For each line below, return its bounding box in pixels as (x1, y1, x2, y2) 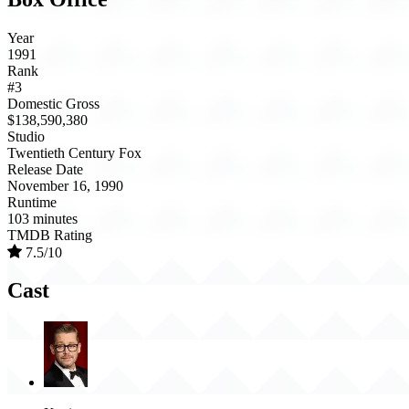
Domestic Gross (7, 95, 100, 111)
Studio (7, 128, 45, 144)
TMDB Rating (7, 226, 92, 243)
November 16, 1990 (7, 177, 123, 194)
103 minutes (7, 210, 78, 226)
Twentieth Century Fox (7, 144, 142, 161)
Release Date (7, 161, 83, 177)
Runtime (7, 194, 57, 210)
